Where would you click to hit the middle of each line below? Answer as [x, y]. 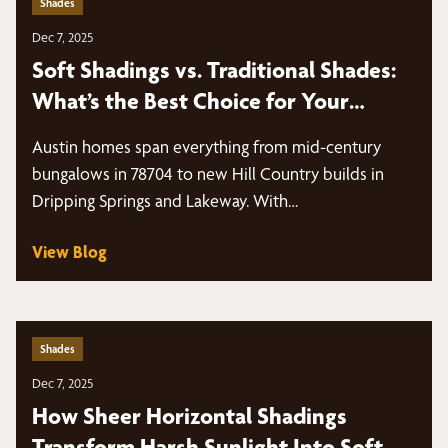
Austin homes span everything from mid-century [206, 146]
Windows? [84, 132]
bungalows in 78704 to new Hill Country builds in [208, 173]
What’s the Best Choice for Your [190, 101]
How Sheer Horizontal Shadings [189, 416]
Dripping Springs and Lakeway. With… [165, 200]
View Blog [69, 251]
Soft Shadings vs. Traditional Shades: [214, 70]
